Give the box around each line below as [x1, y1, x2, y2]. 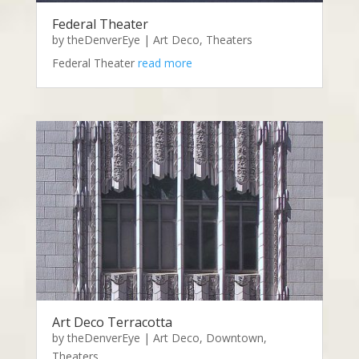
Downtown [205, 329, 264, 345]
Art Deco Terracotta [51, 313, 172, 331]
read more [137, 54, 192, 71]
